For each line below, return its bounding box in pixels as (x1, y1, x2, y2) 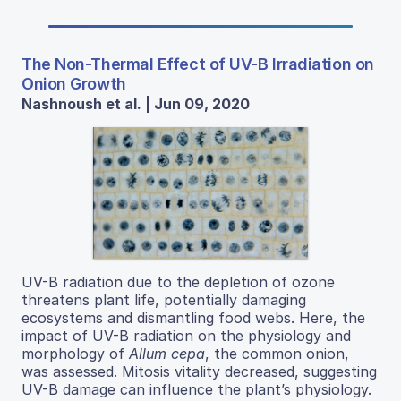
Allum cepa (129, 344, 205, 363)
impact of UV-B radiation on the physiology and (21, 326, 351, 345)
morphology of (21, 344, 129, 363)
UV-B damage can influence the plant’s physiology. (21, 380, 371, 398)
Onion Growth (21, 73, 126, 93)
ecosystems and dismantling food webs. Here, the (21, 308, 365, 327)
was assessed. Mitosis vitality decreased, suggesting (21, 362, 377, 380)
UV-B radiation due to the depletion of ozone (21, 272, 335, 291)
